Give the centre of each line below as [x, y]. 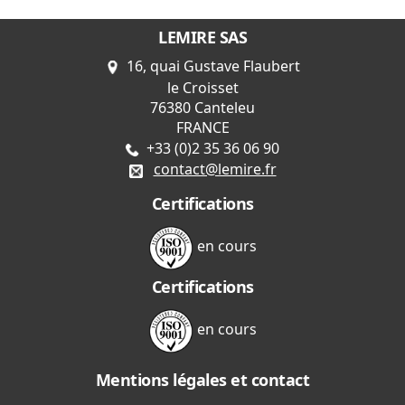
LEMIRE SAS [202, 37]
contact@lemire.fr [215, 170]
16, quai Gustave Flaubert [209, 66]
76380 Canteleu [202, 108]
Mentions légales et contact [202, 379]
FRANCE [202, 128]
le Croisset [202, 87]
